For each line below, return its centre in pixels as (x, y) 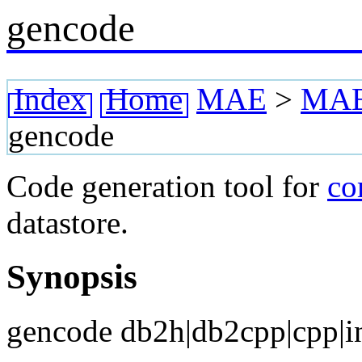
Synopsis (72, 276)
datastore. (67, 223)
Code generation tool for (167, 186)
